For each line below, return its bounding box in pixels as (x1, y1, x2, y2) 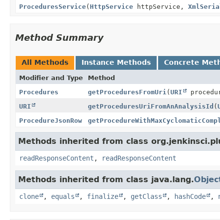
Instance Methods (82, 58, 151, 66)
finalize (87, 192, 118, 200)
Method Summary (15, 32, 104, 43)
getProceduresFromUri (88, 88, 166, 96)
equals (51, 192, 75, 200)
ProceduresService (19, 2, 86, 10)
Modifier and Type (19, 74, 83, 82)
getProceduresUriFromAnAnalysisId (88, 102, 214, 110)
